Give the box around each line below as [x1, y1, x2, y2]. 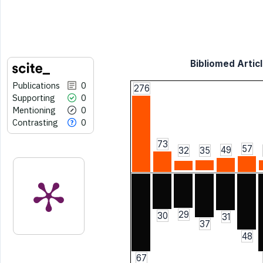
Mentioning [12, 104, 56, 116]
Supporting [12, 92, 55, 103]
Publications [12, 79, 60, 91]
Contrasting [12, 116, 58, 128]
